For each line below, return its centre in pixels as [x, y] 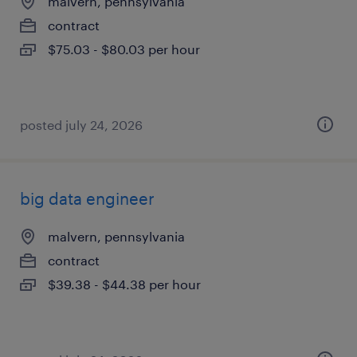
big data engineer [87, 198]
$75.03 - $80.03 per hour [124, 49]
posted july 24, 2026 [81, 125]
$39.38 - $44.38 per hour [124, 284]
